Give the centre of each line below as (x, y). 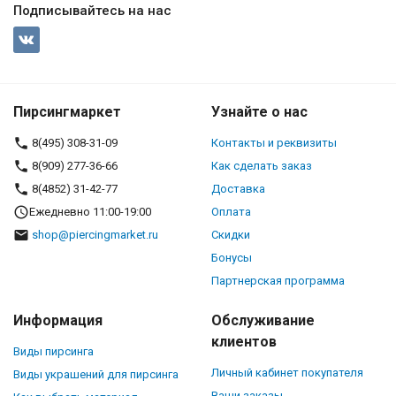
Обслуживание (263, 321)
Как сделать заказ (262, 166)
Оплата (231, 212)
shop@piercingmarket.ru (95, 235)
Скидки (231, 235)
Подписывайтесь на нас (92, 11)
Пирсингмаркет (67, 112)
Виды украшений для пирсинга (96, 375)
